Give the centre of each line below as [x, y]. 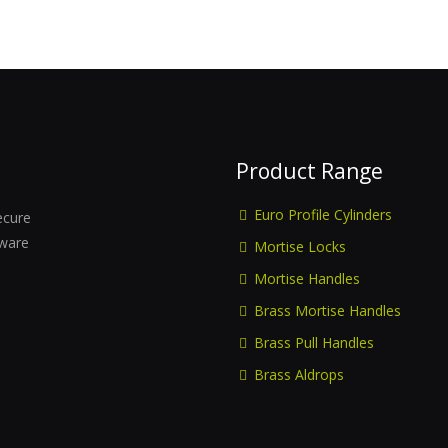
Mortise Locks [300, 246]
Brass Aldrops [299, 374]
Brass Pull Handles [314, 342]
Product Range [309, 171]
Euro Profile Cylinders [323, 214]
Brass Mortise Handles [327, 310]
